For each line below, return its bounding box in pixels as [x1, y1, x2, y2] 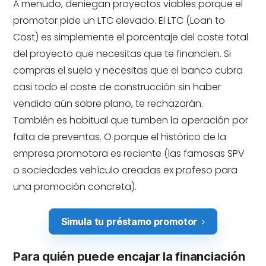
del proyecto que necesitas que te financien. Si [13, 47, 232, 61]
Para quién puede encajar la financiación [13, 249, 245, 264]
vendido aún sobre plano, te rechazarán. [13, 97, 204, 110]
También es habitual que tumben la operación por [13, 113, 249, 127]
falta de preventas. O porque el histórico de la [13, 130, 227, 144]
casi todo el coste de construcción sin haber [13, 80, 221, 94]
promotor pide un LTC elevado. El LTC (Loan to [13, 14, 226, 27]
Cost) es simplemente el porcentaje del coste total [13, 30, 249, 44]
